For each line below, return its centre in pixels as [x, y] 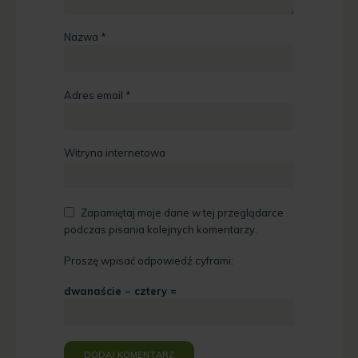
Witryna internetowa [115, 153]
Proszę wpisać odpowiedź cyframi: [149, 260]
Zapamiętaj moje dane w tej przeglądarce [182, 212]
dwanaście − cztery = [120, 291]
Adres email [95, 95]
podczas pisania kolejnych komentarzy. [161, 230]
